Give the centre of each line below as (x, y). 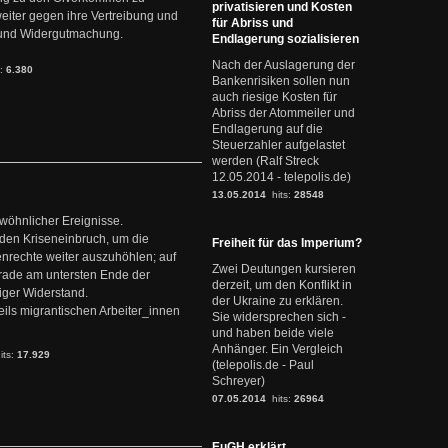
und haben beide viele (273, 333)
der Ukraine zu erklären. (277, 301)
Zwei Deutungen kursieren (284, 269)
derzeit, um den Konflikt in (282, 285)
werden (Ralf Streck (265, 161)
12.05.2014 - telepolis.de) (281, 177)
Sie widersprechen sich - (279, 317)
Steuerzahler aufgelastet (278, 145)
